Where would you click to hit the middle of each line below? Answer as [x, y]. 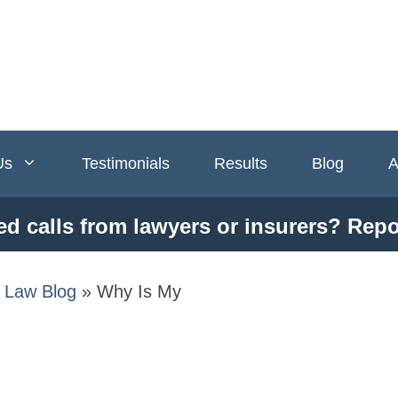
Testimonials [126, 163]
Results [241, 163]
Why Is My [139, 291]
